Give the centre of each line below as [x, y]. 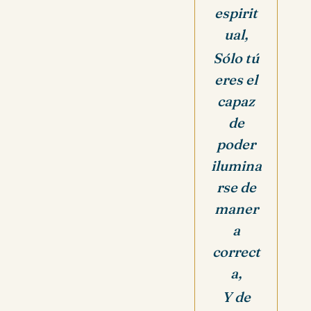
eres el [236, 79]
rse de [236, 187]
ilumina [236, 165]
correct [236, 251]
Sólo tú [236, 58]
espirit [236, 12]
